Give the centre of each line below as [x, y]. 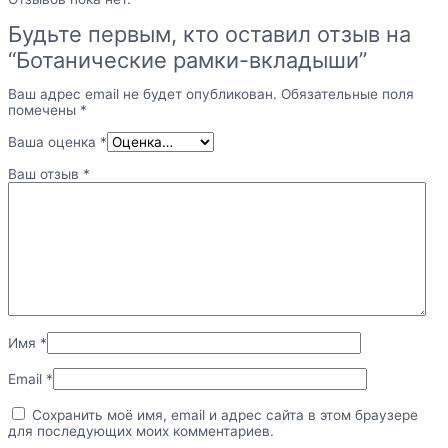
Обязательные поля [347, 94]
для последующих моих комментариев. [141, 430]
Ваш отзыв [45, 173]
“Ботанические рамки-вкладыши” [187, 59]
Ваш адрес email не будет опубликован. [142, 94]
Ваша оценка [54, 141]
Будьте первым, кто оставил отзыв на [209, 33]
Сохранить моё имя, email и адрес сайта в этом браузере [225, 414]
